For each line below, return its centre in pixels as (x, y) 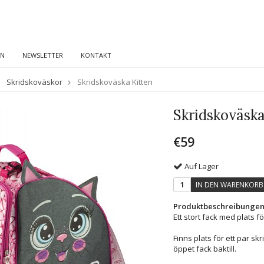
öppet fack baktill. (205, 248)
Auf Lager (202, 166)
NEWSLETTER (43, 55)
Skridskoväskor (34, 82)
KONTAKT (96, 55)
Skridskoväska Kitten (115, 82)
